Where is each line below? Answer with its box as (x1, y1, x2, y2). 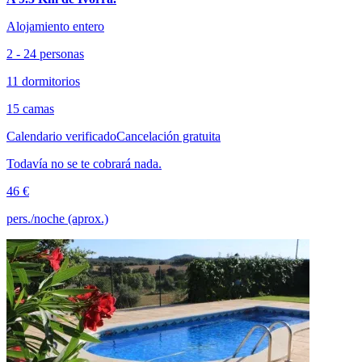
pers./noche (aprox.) (6, 212, 108, 226)
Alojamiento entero (6, 19, 104, 34)
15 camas (6, 102, 54, 116)
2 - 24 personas (6, 47, 84, 61)
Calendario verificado (6, 129, 116, 144)
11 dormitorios (6, 74, 80, 89)
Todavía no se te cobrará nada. (6, 157, 162, 171)
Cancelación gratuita (116, 129, 221, 144)
